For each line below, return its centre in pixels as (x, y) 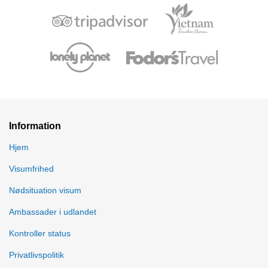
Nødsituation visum (45, 190)
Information (35, 126)
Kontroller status (40, 233)
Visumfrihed (31, 168)
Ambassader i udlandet (53, 211)
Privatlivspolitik (36, 255)
